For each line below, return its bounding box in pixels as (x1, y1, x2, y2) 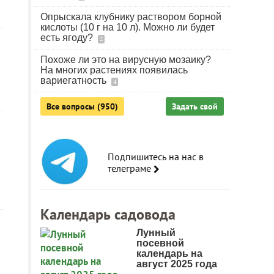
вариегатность (40, 75, 109, 86)
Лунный (136, 228, 176, 238)
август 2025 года (136, 259, 217, 269)
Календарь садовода (40, 205, 176, 224)
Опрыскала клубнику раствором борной (40, 12, 221, 22)
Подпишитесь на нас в (108, 150, 204, 163)
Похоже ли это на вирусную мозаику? (40, 54, 211, 65)
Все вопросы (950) (46, 101, 118, 112)
